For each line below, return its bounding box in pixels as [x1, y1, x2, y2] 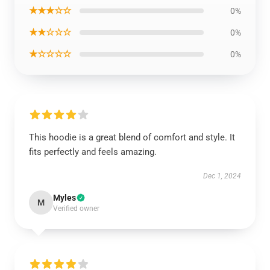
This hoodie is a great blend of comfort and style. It [29, 132, 235, 143]
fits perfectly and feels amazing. [29, 146, 157, 157]
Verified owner [53, 204, 99, 213]
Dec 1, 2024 [203, 172, 241, 180]
